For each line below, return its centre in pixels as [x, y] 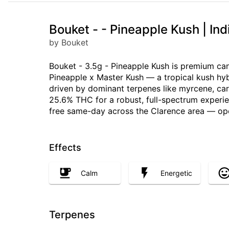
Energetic [176, 173]
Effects [65, 147]
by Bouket [69, 42]
